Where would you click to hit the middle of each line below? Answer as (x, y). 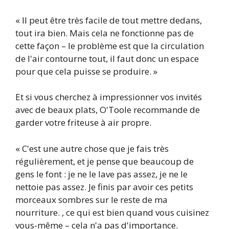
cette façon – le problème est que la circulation (110, 45)
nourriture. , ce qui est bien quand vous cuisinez (112, 212)
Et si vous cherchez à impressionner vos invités (109, 97)
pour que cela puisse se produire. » (86, 71)
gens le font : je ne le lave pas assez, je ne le (101, 174)
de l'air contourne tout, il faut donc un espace (107, 58)
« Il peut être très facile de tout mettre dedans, (109, 20)
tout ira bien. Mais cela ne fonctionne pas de (105, 33)
